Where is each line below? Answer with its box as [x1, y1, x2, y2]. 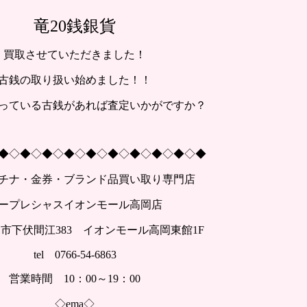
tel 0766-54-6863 [33, 249, 116, 261]
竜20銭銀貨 [34, 17, 116, 36]
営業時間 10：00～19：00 [9, 273, 140, 285]
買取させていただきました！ [3, 49, 146, 61]
